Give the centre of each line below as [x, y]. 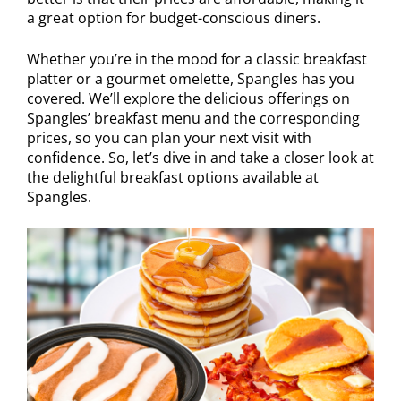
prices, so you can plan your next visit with [169, 138]
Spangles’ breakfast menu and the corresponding [193, 119]
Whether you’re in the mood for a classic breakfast [197, 60]
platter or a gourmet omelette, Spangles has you [191, 79]
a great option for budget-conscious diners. [174, 18]
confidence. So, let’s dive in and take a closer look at [200, 158]
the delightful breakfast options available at [173, 178]
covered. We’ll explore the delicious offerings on [188, 99]
